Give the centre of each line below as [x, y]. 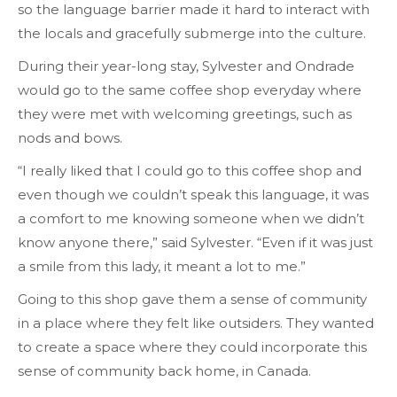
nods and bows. [70, 138]
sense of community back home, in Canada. [164, 371]
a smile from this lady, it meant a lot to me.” [162, 266]
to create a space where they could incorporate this [192, 347]
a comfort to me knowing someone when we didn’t [191, 218]
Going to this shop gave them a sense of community [192, 299]
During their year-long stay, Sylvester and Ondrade [186, 66]
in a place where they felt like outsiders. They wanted [196, 323]
